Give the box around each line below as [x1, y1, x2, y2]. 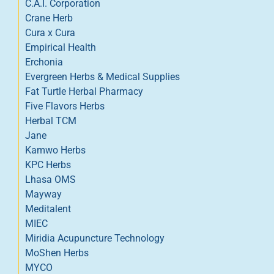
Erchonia [25, 56, 63, 68]
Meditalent [25, 202, 71, 215]
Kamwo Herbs [25, 144, 86, 156]
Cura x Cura [25, 26, 75, 39]
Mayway [25, 188, 62, 200]
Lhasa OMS [25, 173, 76, 185]
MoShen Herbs [25, 246, 89, 259]
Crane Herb [25, 12, 73, 24]
